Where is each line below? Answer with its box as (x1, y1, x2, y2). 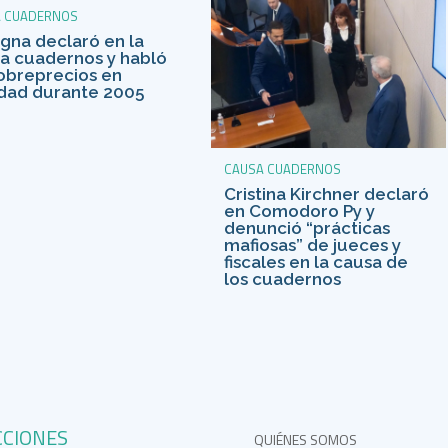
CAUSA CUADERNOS (223, 158, 341, 179)
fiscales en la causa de (223, 251, 408, 272)
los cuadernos (223, 268, 341, 289)
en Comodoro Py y (223, 200, 375, 221)
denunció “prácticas (223, 217, 390, 238)
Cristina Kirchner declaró (223, 183, 429, 204)
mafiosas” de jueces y (223, 234, 401, 255)
